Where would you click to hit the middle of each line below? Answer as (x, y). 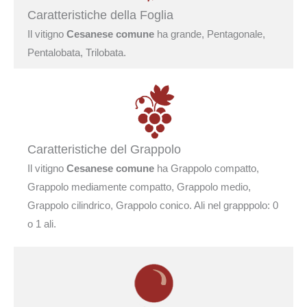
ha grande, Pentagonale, (210, 34)
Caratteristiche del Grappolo (104, 149)
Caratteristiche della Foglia (100, 15)
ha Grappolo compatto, (207, 168)
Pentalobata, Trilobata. (77, 52)
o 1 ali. (42, 224)
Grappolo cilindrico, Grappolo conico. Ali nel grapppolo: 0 (153, 205)
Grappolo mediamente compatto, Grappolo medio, (139, 187)
